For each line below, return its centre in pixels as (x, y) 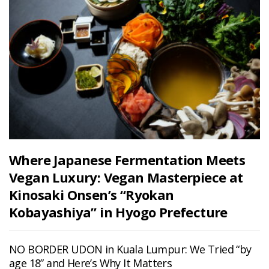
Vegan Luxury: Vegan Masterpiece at (126, 177)
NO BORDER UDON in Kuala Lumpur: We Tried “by (130, 249)
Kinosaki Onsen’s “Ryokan (92, 194)
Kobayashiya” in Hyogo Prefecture (118, 212)
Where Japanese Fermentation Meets (127, 159)
